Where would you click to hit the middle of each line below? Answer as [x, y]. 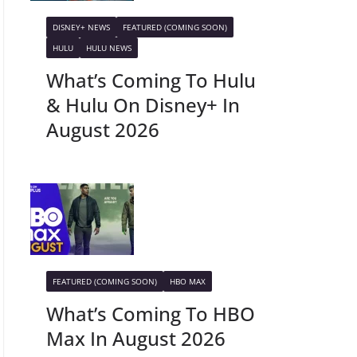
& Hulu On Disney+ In [143, 105]
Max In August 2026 [135, 338]
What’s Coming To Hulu [151, 80]
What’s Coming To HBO [150, 314]
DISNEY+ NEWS [81, 27]
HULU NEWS [108, 48]
